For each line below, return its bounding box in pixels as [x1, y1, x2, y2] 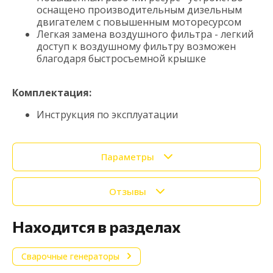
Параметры [101, 151, 154, 163]
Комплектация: [12, 85, 91, 99]
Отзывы [108, 185, 146, 198]
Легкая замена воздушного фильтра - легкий [37, 27, 253, 41]
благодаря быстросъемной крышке [37, 51, 206, 65]
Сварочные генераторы [21, 250, 119, 262]
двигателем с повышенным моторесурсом [37, 15, 241, 29]
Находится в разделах [12, 216, 181, 236]
